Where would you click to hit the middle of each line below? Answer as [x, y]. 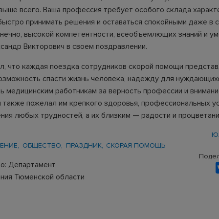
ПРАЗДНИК [84, 146]
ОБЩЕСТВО [42, 146]
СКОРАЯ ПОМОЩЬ [136, 146]
